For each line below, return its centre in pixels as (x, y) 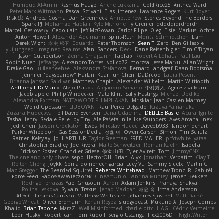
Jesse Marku (166, 62)
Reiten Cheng (29, 164)
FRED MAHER (146, 138)
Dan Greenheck (88, 17)
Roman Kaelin (161, 144)
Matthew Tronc (166, 170)
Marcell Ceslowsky (27, 30)
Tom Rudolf (90, 214)
